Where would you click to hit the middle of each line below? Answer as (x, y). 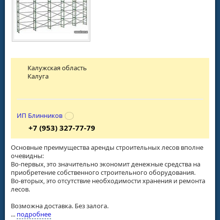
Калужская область (57, 68)
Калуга (38, 76)
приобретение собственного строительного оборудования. (103, 172)
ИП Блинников (40, 115)
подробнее (34, 214)
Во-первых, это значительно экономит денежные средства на (106, 164)
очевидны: (27, 155)
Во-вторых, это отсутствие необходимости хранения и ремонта (108, 180)
